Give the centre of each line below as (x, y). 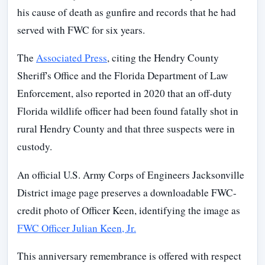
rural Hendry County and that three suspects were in (126, 129)
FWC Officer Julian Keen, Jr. (77, 228)
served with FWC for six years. (81, 30)
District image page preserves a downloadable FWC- (127, 192)
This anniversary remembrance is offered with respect (129, 256)
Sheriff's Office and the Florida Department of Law (122, 76)
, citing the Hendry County (163, 58)
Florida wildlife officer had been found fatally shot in (128, 111)
